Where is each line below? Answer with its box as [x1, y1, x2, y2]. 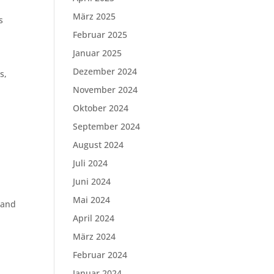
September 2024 [73, 120, 141, 132]
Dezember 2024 [73, 65, 138, 77]
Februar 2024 [73, 249, 128, 261]
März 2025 [73, 10, 116, 22]
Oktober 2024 [73, 102, 129, 114]
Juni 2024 [73, 176, 111, 187]
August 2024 [73, 139, 124, 150]
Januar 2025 [73, 47, 122, 59]
